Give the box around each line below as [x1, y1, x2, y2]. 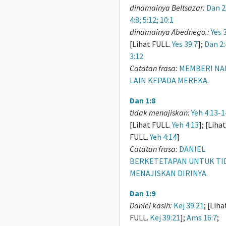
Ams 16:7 [186, 212, 217, 222]
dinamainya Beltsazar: [129, 3, 205, 13]
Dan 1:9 [129, 188, 155, 198]
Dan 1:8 [129, 95, 155, 105]
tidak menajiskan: [129, 107, 190, 118]
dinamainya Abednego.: [129, 27, 209, 37]
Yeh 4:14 [149, 132, 177, 142]
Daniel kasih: [129, 200, 172, 210]
